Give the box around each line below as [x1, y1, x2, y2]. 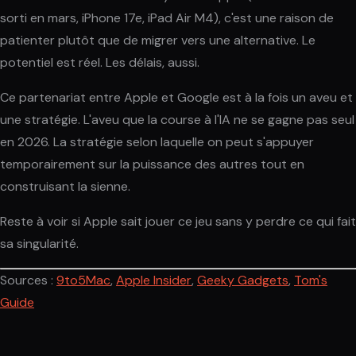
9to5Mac [56, 272, 110, 289]
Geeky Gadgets [197, 272, 288, 289]
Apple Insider [116, 272, 192, 289]
